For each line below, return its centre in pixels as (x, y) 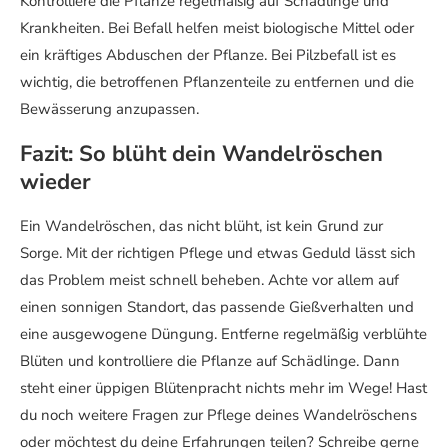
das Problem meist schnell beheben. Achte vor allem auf (209, 280)
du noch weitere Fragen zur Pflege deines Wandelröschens (218, 415)
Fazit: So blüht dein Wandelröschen (201, 154)
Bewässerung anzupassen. (109, 109)
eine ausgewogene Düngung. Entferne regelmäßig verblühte (223, 334)
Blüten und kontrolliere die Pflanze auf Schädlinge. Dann (210, 361)
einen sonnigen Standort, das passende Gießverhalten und (217, 307)
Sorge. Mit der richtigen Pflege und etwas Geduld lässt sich (218, 253)
